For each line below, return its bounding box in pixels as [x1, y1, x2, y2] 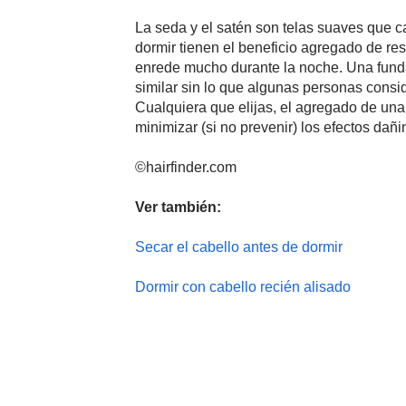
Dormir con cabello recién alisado [134, 278, 351, 295]
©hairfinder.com [134, 159, 237, 175]
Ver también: [134, 198, 221, 215]
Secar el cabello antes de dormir [134, 238, 343, 255]
